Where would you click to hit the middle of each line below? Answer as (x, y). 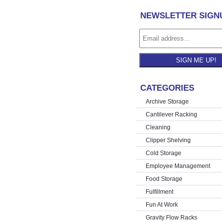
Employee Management (178, 166)
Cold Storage (163, 153)
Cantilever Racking (171, 114)
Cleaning (158, 127)
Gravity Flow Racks (171, 218)
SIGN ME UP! (196, 60)
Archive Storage (167, 102)
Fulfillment (159, 192)
